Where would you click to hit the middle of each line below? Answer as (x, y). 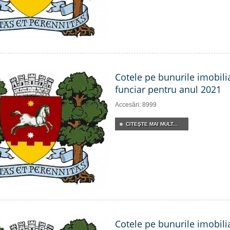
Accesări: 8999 (136, 105)
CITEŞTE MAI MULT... (152, 124)
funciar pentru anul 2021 (168, 89)
